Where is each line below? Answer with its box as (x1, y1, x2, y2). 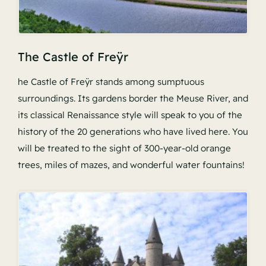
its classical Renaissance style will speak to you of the (17, 109, 242, 121)
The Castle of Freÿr (17, 49, 128, 65)
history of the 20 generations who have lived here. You (17, 126, 248, 138)
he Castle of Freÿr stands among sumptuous (17, 76, 204, 88)
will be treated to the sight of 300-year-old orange (17, 142, 231, 154)
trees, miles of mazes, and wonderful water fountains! (17, 159, 245, 171)
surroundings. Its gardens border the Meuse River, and (17, 93, 248, 104)
